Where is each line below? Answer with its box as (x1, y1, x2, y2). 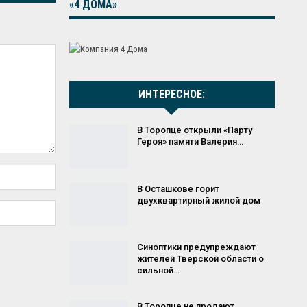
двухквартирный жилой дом (136, 195, 260, 206)
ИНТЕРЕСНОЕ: (138, 88, 206, 101)
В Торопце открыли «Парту (136, 125, 252, 135)
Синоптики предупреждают (136, 242, 256, 253)
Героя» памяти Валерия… (136, 136, 243, 147)
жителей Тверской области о (136, 254, 264, 265)
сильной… (136, 265, 180, 276)
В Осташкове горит (136, 183, 219, 194)
